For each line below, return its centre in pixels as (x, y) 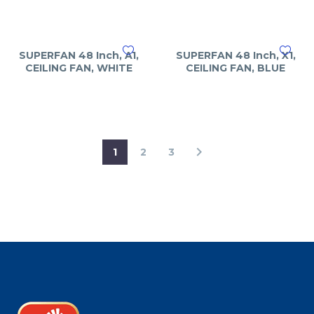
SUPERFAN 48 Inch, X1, (235, 55)
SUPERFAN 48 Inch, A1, (78, 55)
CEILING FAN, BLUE (235, 68)
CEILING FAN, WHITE (78, 68)
